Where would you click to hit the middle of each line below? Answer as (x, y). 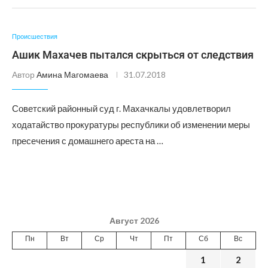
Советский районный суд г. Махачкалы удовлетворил (121, 108)
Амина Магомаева (72, 74)
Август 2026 (134, 220)
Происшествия (35, 36)
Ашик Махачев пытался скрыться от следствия (133, 55)
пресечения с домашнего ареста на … (88, 141)
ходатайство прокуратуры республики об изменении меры (131, 124)
